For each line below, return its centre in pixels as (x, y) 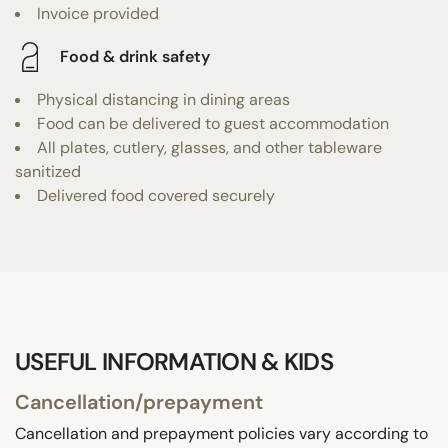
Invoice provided (98, 13)
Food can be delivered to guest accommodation (213, 123)
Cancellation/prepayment (139, 401)
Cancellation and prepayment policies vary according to (221, 433)
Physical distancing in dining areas (163, 99)
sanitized (48, 171)
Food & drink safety (135, 57)
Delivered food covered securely (156, 195)
